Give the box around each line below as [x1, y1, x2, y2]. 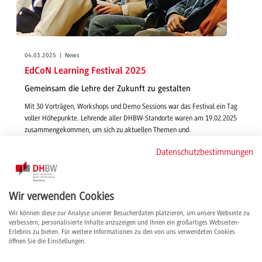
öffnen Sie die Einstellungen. [9, 237, 86, 245]
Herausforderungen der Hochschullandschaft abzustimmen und [25, 137, 205, 146]
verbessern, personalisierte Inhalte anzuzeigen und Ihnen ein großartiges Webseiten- [9, 218, 240, 226]
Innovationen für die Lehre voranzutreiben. [25, 149, 146, 158]
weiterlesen [26, 163, 57, 170]
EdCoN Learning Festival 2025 [25, 66, 146, 77]
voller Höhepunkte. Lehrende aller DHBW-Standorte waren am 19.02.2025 [25, 114, 237, 123]
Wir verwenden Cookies [9, 189, 114, 203]
